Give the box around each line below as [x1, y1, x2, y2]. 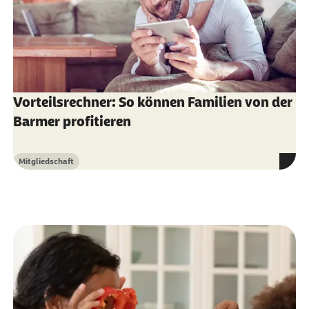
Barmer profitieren [12, 114, 131, 130]
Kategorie [17, 161, 54, 172]
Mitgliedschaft [18, 157, 74, 167]
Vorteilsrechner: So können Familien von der [12, 94, 292, 110]
